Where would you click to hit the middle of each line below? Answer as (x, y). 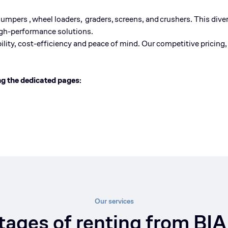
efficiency (54, 44)
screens (128, 19)
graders (97, 19)
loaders (67, 19)
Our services (114, 201)
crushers (175, 19)
